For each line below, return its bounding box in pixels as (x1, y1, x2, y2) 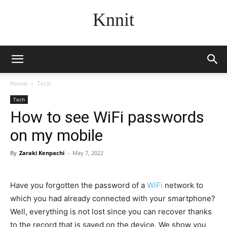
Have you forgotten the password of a (10, 180, 147, 190)
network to (163, 180, 203, 190)
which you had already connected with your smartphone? (10, 194, 215, 203)
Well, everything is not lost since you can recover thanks (10, 207, 212, 216)
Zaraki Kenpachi (19, 149, 64, 157)
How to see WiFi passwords (10, 107, 204, 127)
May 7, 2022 (72, 149, 103, 157)
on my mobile (10, 126, 103, 145)
